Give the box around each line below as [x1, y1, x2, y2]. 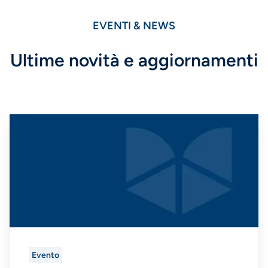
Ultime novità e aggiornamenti [10, 48, 258, 71]
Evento [32, 249, 59, 260]
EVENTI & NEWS [93, 19, 175, 33]
